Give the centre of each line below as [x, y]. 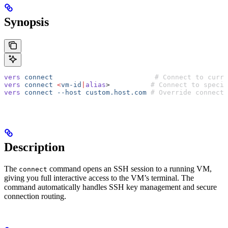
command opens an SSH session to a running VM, [130, 168]
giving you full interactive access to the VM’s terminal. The [99, 178]
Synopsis [26, 22]
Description [34, 147]
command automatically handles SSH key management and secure [110, 187]
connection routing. [35, 196]
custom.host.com [114, 92]
